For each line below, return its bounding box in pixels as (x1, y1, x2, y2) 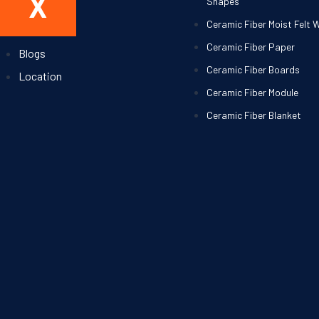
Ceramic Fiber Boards (206, 63, 300, 75)
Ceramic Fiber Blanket (206, 108, 302, 121)
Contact (18, 23, 57, 37)
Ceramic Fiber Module (206, 85, 299, 98)
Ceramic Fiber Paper (206, 40, 296, 53)
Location (18, 68, 62, 83)
